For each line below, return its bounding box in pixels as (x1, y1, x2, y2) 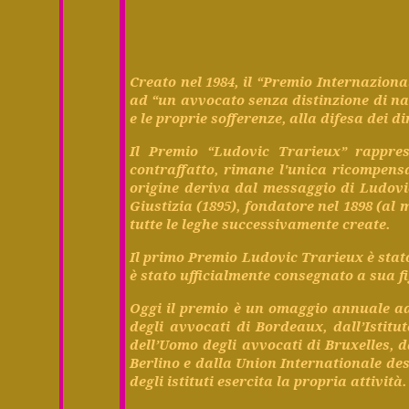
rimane (223, 159, 274, 178)
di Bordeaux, (229, 316, 334, 335)
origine (130, 177, 184, 196)
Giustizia (130, 195, 194, 215)
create (342, 214, 387, 233)
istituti (167, 371, 215, 390)
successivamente (222, 214, 340, 233)
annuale (332, 298, 391, 317)
